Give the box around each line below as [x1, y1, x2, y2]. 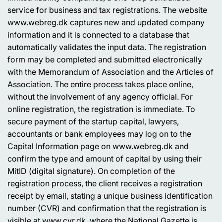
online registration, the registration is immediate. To [7, 104, 195, 114]
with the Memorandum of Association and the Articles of [7, 67, 214, 77]
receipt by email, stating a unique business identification [7, 191, 213, 201]
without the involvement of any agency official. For [7, 92, 193, 102]
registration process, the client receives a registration [7, 178, 202, 189]
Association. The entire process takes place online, [7, 79, 193, 90]
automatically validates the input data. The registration [7, 42, 206, 53]
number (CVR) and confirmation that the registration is [7, 203, 206, 214]
